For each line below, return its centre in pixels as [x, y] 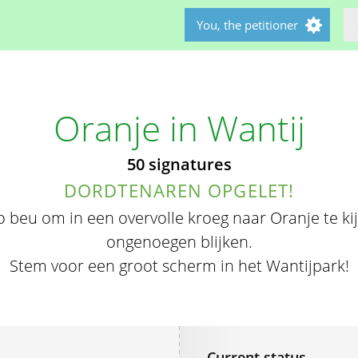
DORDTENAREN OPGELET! [179, 190]
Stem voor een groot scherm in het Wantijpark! [179, 266]
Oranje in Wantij [179, 128]
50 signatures [179, 164]
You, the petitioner [247, 25]
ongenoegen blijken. [179, 242]
